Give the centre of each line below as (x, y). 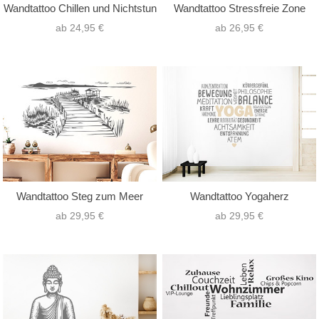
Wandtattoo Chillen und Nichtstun (80, 8)
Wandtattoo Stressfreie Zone (239, 8)
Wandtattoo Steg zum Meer (80, 196)
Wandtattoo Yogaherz (239, 196)
